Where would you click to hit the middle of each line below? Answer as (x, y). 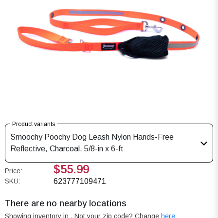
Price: (14, 171)
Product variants (34, 124)
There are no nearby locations (66, 203)
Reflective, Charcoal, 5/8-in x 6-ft (67, 148)
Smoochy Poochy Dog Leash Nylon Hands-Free (92, 137)
